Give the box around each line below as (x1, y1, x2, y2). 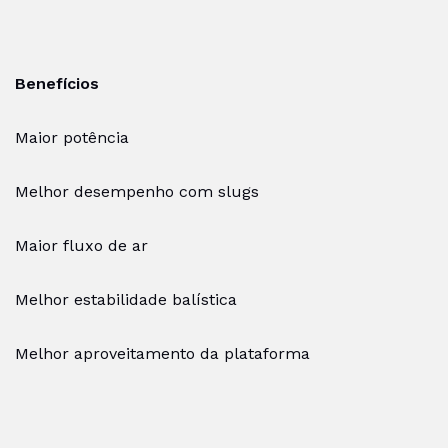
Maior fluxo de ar (15, 236, 148, 255)
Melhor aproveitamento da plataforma (15, 344, 315, 363)
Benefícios (15, 74, 99, 93)
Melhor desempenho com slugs (15, 182, 259, 201)
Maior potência (15, 128, 129, 147)
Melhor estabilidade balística (15, 290, 237, 309)
